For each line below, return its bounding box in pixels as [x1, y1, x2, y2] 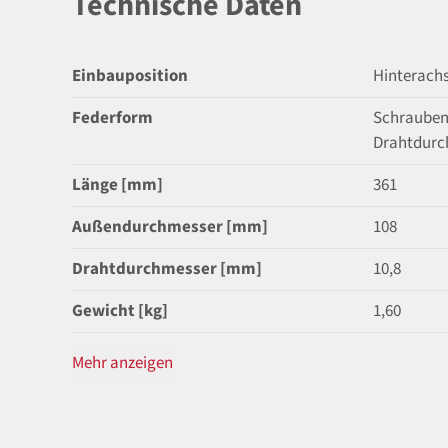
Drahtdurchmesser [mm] [72, 257, 262, 280]
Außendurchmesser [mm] [72, 215, 268, 238]
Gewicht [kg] [72, 299, 168, 322]
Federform [72, 106, 153, 129]
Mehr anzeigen [72, 351, 173, 374]
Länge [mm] [72, 173, 163, 196]
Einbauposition [72, 64, 188, 87]
